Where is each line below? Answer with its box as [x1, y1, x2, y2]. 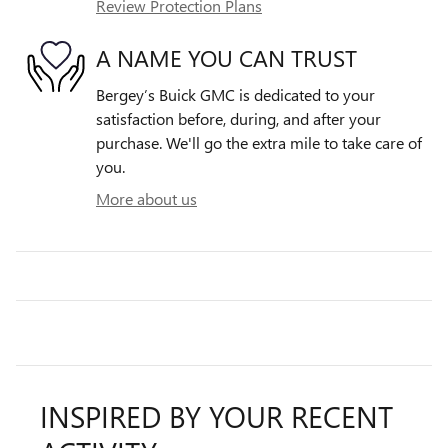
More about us [96, 187, 197, 209]
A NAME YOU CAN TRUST [96, 42, 357, 74]
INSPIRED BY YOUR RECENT [40, 395, 393, 436]
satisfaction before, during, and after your [96, 107, 381, 129]
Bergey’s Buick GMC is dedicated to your [96, 83, 375, 105]
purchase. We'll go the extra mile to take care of [96, 131, 422, 153]
